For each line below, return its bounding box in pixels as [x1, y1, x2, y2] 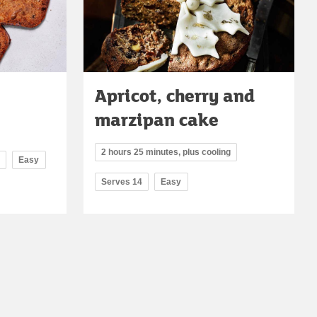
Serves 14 [101, 177, 142, 188]
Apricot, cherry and [95, 83, 255, 108]
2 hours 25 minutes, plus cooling [101, 147, 231, 158]
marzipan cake [95, 107, 219, 132]
